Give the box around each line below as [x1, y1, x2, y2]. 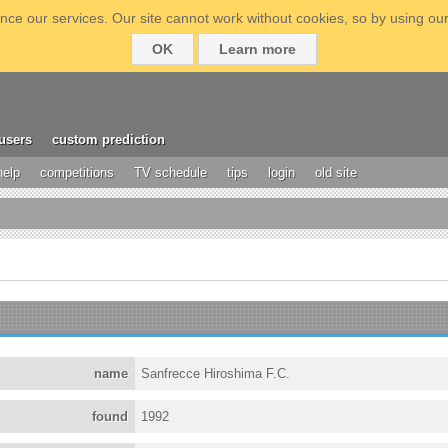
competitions [40, 165, 114, 180]
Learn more [219, 41, 296, 57]
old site [315, 165, 357, 180]
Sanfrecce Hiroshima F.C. [141, 366, 291, 381]
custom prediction [52, 132, 165, 147]
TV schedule [134, 165, 207, 180]
